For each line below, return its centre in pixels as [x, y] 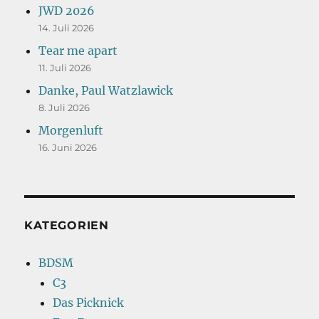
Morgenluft [71, 131]
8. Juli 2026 [64, 108]
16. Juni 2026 [68, 148]
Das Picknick [89, 303]
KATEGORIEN [67, 226]
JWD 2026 [67, 11]
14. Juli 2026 [67, 28]
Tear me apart [78, 51]
